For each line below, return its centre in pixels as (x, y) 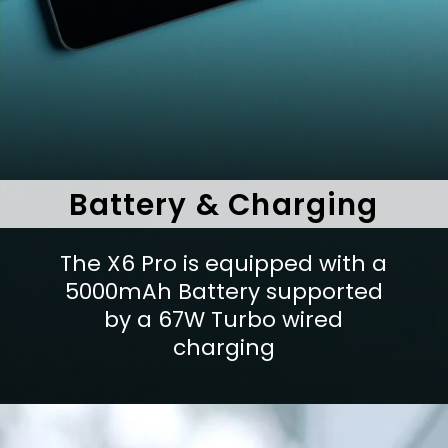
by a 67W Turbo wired (224, 320)
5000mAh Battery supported (223, 292)
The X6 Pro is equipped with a (224, 264)
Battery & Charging (224, 204)
